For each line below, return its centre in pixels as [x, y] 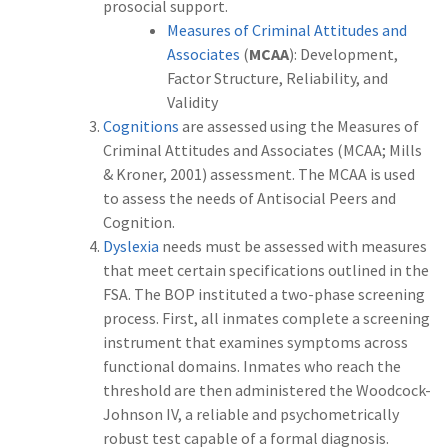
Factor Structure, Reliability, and [277, 77]
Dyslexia [131, 245]
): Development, [343, 53]
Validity [192, 101]
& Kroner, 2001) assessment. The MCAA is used [259, 173]
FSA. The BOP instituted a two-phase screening [264, 293]
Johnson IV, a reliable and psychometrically [251, 413]
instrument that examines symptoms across [255, 341]
